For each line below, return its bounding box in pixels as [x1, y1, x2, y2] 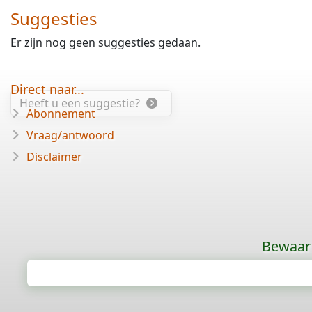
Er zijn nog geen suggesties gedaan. [10, 35, 201, 50]
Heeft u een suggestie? [19, 95, 143, 111]
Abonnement [26, 106, 95, 121]
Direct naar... [10, 81, 84, 97]
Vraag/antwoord [26, 127, 114, 143]
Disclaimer [26, 149, 82, 164]
